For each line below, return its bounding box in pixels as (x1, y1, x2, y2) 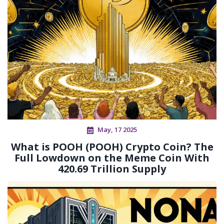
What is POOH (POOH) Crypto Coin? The (10, 140, 213, 154)
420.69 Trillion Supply (58, 162, 166, 176)
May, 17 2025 (97, 125, 137, 134)
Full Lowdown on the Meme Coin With (14, 151, 209, 165)
